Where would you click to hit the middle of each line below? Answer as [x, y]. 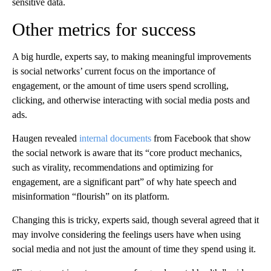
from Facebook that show [201, 139]
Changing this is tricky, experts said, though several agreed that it [135, 220]
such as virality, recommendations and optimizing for [113, 168]
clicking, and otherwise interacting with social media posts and [131, 100]
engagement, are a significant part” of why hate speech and [124, 182]
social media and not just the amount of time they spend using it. [134, 249]
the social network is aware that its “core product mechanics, [127, 153]
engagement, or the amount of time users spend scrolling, [120, 86]
